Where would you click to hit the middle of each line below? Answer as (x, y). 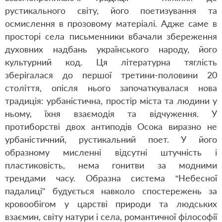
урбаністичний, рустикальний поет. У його (111, 139)
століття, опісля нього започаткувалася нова (111, 88)
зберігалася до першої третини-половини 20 (111, 75)
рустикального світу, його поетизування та (111, 10)
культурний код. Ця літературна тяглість (111, 62)
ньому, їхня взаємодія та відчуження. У (111, 113)
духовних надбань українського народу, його (111, 49)
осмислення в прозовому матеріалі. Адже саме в (111, 23)
